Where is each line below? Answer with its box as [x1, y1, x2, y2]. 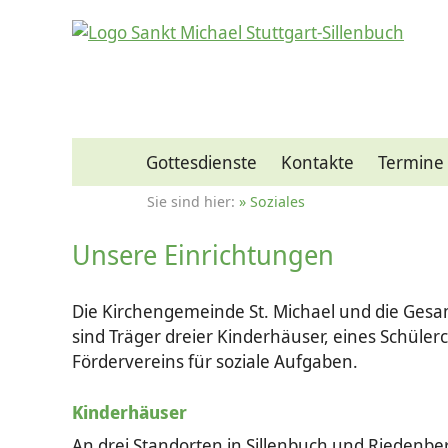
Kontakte [281, 150, 355, 174]
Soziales [250, 191, 305, 211]
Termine [378, 150, 445, 174]
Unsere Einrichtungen [72, 236, 334, 273]
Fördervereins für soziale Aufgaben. [72, 349, 358, 373]
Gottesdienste [146, 150, 258, 174]
